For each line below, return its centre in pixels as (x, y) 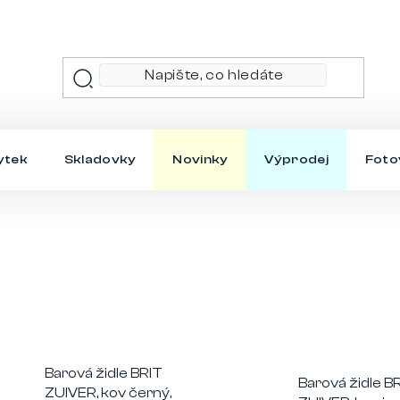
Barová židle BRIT (103, 374)
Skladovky (100, 159)
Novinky (200, 159)
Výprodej (296, 159)
